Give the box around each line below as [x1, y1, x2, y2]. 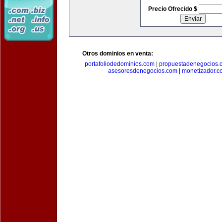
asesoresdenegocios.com [108, 67, 177, 74]
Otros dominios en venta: [82, 50, 153, 57]
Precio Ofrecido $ [148, 5, 199, 12]
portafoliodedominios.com [84, 60, 155, 67]
